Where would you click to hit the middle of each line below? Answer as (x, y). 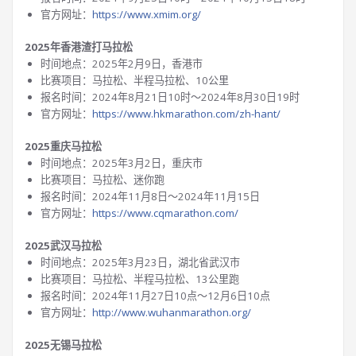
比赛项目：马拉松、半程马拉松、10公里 (135, 80)
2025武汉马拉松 (63, 246)
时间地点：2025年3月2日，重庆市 (122, 163)
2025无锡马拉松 (63, 345)
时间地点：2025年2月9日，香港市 (122, 64)
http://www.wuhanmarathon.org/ (172, 312)
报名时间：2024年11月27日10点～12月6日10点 (155, 296)
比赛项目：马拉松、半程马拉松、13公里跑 (140, 279)
